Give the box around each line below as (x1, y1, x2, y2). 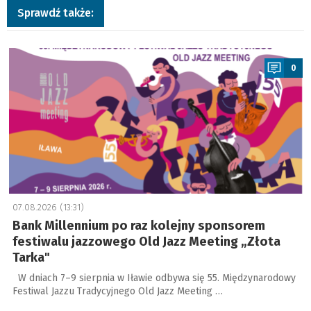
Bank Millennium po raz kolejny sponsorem (12, 218, 265, 233)
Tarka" (12, 250, 50, 265)
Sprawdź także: (17, 6, 94, 19)
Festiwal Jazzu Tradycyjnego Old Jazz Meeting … (12, 285, 223, 297)
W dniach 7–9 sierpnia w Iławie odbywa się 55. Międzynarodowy (12, 272, 296, 284)
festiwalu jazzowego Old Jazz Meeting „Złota (12, 234, 280, 249)
